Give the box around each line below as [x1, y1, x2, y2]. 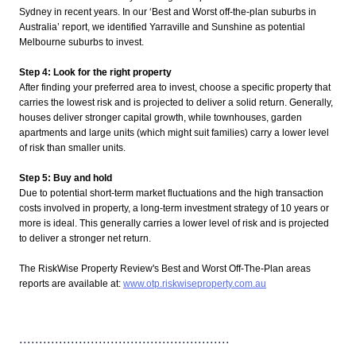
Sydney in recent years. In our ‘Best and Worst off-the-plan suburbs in [19, 6, 316, 17]
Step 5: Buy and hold [19, 172, 112, 184]
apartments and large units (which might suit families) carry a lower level [19, 127, 329, 138]
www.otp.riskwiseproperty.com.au [123, 278, 266, 289]
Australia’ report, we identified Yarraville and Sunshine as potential [19, 21, 305, 33]
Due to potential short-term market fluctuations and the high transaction [19, 188, 323, 199]
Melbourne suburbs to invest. [19, 37, 144, 48]
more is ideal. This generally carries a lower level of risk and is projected [19, 218, 329, 229]
